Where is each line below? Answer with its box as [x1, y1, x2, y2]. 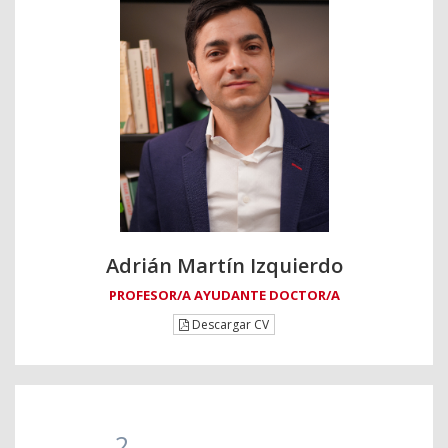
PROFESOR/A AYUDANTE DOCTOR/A [108, 286, 340, 305]
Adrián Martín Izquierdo [105, 252, 343, 280]
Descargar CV [189, 316, 269, 334]
